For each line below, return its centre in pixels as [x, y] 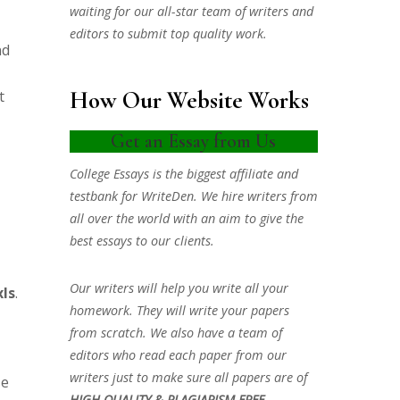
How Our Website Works [189, 101]
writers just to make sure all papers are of [188, 378]
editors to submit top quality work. [168, 34]
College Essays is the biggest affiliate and [183, 173]
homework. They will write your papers [179, 311]
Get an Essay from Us [194, 141]
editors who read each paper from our [178, 355]
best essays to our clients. [142, 240]
